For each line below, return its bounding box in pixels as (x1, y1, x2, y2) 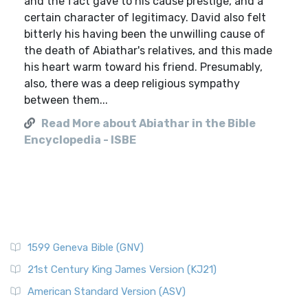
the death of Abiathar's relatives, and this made (24, 44, 272, 57)
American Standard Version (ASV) (27, 285, 186, 298)
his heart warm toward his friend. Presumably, (24, 60, 263, 74)
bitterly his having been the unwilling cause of (24, 27, 265, 41)
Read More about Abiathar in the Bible (41, 117, 256, 130)
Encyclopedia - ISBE (24, 133, 136, 146)
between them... (24, 93, 108, 107)
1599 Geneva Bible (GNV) (27, 241, 144, 254)
